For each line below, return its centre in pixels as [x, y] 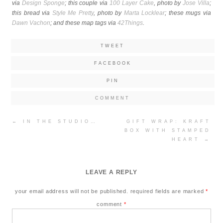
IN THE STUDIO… [58, 121]
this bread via [32, 13]
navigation [27, 130]
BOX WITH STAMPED [168, 130]
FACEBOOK [112, 63]
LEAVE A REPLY [111, 172]
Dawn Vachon [31, 23]
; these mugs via [188, 13]
